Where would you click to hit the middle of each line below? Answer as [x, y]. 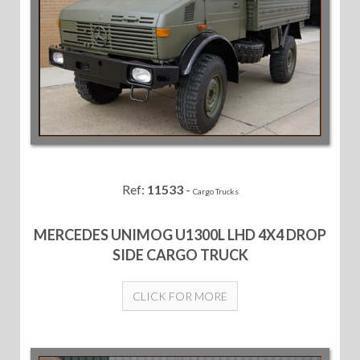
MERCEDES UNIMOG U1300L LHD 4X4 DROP [180, 235]
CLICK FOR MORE [180, 297]
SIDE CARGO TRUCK [180, 255]
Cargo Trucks [215, 192]
